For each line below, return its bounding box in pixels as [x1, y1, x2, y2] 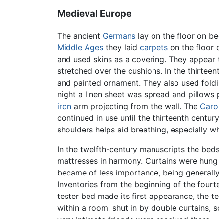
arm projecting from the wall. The [71, 101, 200, 111]
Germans [103, 31, 135, 41]
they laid [103, 43, 140, 53]
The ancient [57, 31, 103, 41]
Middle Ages [57, 43, 103, 53]
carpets [140, 43, 168, 53]
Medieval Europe [57, 8, 131, 20]
